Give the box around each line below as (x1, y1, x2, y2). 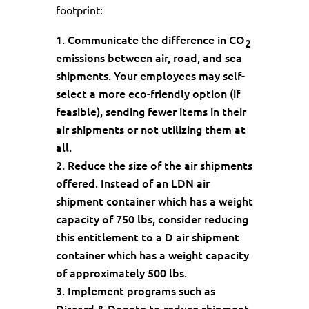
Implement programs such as (67, 283, 215, 299)
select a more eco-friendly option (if (55, 86, 240, 101)
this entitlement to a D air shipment (55, 229, 239, 245)
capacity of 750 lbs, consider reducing (55, 211, 248, 227)
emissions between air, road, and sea (55, 50, 242, 66)
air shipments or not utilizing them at (55, 121, 246, 137)
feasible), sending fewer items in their (55, 103, 246, 119)
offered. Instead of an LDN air (55, 175, 210, 191)
